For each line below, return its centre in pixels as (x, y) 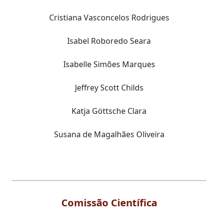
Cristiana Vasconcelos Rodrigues (109, 17)
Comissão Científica (109, 202)
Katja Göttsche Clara (109, 111)
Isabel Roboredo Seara (109, 41)
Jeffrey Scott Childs (109, 87)
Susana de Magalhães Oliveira (109, 134)
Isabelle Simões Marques (109, 64)
